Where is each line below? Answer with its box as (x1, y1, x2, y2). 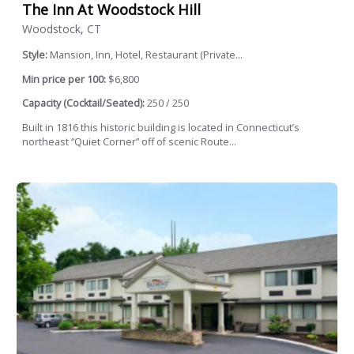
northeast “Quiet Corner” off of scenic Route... (22, 134, 236, 149)
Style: (22, 47, 50, 62)
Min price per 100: (22, 72, 106, 86)
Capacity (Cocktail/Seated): (22, 96, 145, 111)
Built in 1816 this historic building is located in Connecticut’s (22, 120, 299, 134)
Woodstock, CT (22, 21, 101, 36)
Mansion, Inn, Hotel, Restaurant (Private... (50, 47, 243, 62)
